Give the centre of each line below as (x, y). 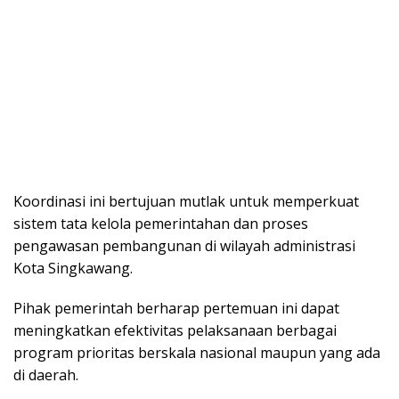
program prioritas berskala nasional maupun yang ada (197, 352)
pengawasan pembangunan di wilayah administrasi (184, 245)
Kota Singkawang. (73, 268)
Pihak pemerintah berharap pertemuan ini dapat (176, 308)
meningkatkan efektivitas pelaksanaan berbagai (175, 330)
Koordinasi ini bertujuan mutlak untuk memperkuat (186, 201)
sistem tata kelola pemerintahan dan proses (161, 223)
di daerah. (46, 375)
